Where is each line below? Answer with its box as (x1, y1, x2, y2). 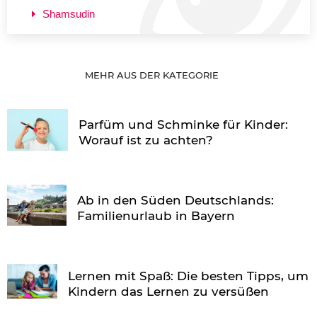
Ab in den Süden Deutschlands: (77, 192, 275, 207)
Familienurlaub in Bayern (77, 208, 236, 223)
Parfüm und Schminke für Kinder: (79, 117, 289, 132)
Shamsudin (42, 7, 95, 20)
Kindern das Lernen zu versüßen (67, 284, 269, 299)
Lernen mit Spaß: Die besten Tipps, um (67, 268, 309, 283)
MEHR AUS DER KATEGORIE (85, 69, 221, 81)
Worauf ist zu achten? (79, 132, 214, 147)
